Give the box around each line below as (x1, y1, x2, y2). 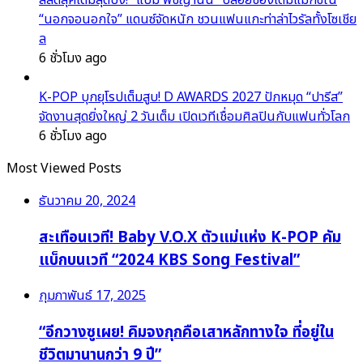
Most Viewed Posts (6, 158, 122, 178)
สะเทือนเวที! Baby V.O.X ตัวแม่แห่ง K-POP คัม (39, 225, 341, 249)
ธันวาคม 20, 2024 (39, 190, 135, 211)
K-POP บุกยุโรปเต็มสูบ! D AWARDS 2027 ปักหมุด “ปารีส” (39, 87, 343, 107)
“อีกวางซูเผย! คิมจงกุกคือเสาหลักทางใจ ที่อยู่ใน (39, 321, 334, 344)
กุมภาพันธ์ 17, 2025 (39, 286, 146, 306)
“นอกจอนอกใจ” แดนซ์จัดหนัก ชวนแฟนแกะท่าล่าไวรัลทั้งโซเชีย (39, 9, 357, 29)
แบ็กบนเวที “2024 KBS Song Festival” (39, 248, 300, 271)
